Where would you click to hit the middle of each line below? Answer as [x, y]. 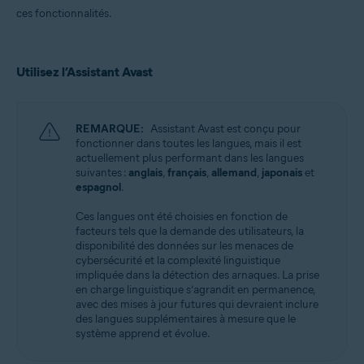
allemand [234, 173]
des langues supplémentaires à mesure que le [186, 319]
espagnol [98, 188]
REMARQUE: [110, 129]
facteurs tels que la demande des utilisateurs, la [190, 232]
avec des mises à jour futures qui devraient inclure [197, 305]
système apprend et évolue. [143, 334]
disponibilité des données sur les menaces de [184, 246]
